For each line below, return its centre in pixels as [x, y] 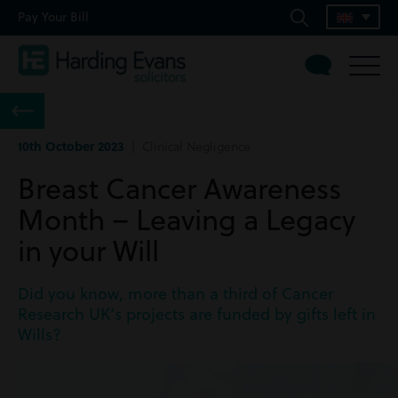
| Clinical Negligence [187, 146]
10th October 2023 [71, 146]
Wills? [40, 334]
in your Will [88, 250]
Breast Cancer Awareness [179, 188]
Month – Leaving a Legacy [187, 219]
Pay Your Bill [53, 17]
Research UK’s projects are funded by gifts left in [197, 314]
